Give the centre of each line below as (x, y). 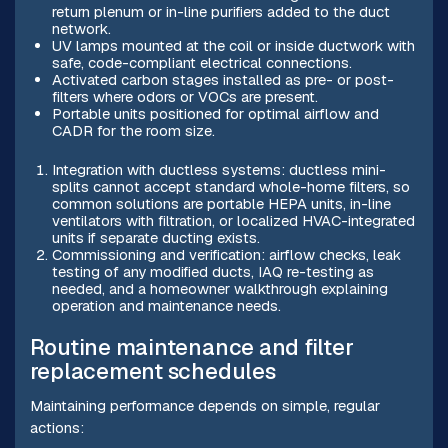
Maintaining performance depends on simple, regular (204, 406)
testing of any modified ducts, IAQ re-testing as (212, 271)
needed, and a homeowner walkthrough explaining (219, 288)
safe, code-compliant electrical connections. (201, 62)
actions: (56, 428)
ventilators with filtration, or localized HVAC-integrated (233, 220)
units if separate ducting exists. (155, 237)
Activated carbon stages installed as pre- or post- (222, 79)
